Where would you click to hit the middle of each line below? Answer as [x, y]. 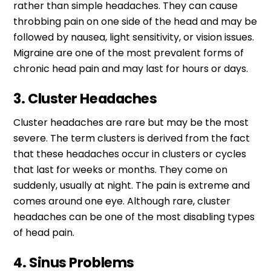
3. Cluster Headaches [85, 98]
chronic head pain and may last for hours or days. [131, 68]
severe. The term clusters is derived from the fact [132, 138]
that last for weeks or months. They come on [121, 169]
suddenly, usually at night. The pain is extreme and [132, 185]
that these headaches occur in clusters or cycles [130, 154]
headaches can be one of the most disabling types [134, 217]
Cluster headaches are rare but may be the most [131, 122]
